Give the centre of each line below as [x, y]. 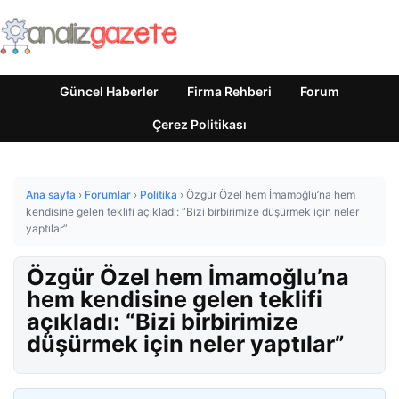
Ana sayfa [51, 195]
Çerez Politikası [199, 124]
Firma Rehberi [229, 91]
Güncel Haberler [109, 91]
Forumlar [108, 195]
